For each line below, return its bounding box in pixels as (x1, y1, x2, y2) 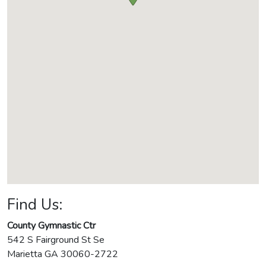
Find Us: (7, 194, 62, 216)
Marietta (7, 248, 45, 261)
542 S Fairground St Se (7, 233, 104, 247)
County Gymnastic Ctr (7, 219, 96, 233)
